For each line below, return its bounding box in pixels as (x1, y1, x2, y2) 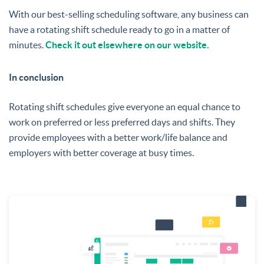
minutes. (9, 39, 45, 50)
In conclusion (9, 71, 64, 82)
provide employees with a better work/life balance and (9, 131, 227, 143)
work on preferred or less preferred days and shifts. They (9, 116, 235, 127)
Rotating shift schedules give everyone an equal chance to (9, 101, 240, 112)
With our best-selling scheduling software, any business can (9, 8, 249, 19)
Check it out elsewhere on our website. (45, 39, 209, 50)
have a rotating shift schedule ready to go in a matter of (9, 24, 230, 35)
